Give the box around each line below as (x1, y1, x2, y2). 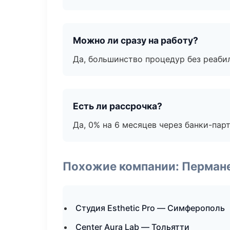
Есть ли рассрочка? (73, 101, 162, 111)
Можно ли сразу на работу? (73, 35, 198, 46)
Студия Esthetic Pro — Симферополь (75, 203, 225, 213)
